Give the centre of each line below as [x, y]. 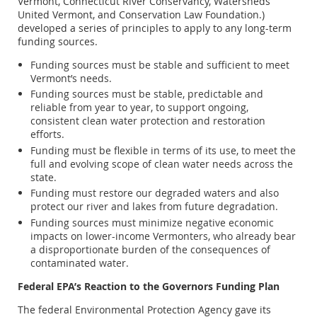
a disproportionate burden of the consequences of [150, 249]
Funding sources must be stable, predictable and [147, 94]
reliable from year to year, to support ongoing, [139, 108]
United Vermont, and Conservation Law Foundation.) [141, 14]
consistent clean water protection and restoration [148, 121]
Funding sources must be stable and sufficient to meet [160, 64]
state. [44, 177]
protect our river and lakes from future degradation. [154, 207]
